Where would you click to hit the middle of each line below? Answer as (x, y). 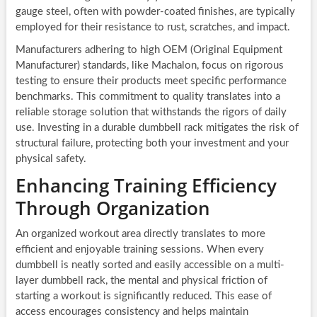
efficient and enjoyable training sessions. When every (139, 250)
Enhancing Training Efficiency (146, 186)
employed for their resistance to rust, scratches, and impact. (152, 28)
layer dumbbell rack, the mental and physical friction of (141, 281)
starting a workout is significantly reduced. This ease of (143, 296)
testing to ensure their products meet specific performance (151, 81)
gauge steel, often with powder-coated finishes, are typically (155, 12)
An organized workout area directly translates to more (140, 234)
